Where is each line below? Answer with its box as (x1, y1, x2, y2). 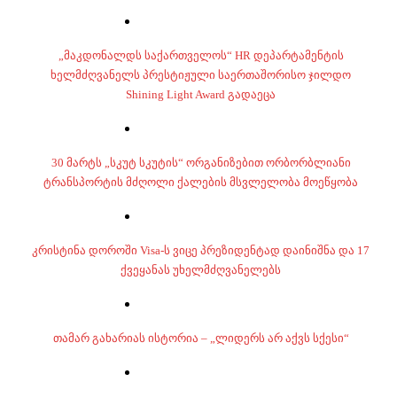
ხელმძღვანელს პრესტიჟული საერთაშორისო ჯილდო (51, 68, 351, 82)
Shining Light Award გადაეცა (126, 88, 276, 101)
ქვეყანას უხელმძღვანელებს (121, 263, 281, 276)
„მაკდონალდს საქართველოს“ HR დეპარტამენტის (58, 49, 344, 62)
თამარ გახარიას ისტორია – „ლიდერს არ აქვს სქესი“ (52, 331, 349, 345)
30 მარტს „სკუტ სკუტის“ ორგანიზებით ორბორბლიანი (51, 156, 351, 169)
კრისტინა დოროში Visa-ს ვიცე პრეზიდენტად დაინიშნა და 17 (32, 244, 370, 257)
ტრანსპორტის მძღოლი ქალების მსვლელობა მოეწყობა (43, 175, 358, 189)
